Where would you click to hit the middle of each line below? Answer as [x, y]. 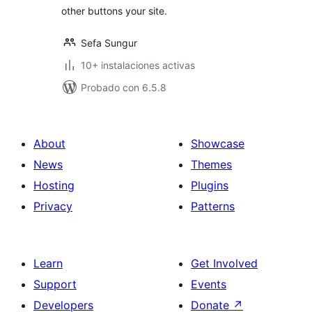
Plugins [210, 185]
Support [55, 284]
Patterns [213, 206]
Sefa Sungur [109, 43]
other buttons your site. [114, 11]
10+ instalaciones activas [138, 65]
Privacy [53, 206]
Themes [211, 164]
